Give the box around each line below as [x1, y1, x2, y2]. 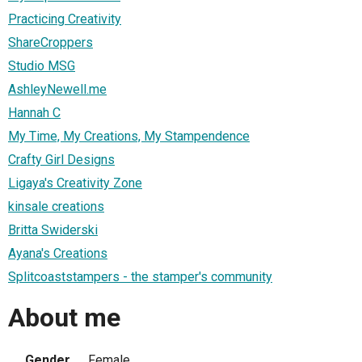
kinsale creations [8, 199, 104, 215]
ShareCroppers [8, 35, 93, 51]
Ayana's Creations [8, 246, 107, 262]
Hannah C [8, 105, 61, 121]
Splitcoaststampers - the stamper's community [8, 269, 272, 285]
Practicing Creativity [8, 11, 121, 27]
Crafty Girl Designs [8, 152, 115, 168]
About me [8, 301, 120, 333]
